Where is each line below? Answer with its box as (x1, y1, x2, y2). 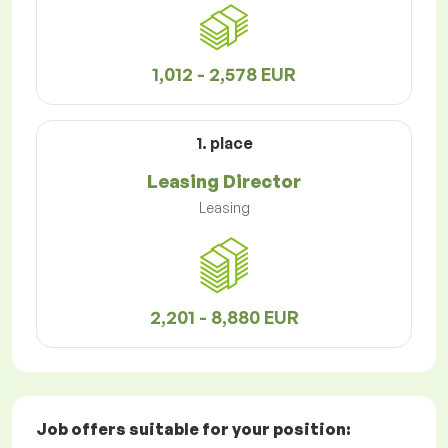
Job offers (36, 419, 126, 440)
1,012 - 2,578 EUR (152, 63, 296, 86)
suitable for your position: (126, 419, 351, 440)
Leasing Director (147, 170, 301, 193)
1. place (195, 133, 253, 154)
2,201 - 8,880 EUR (149, 306, 299, 329)
